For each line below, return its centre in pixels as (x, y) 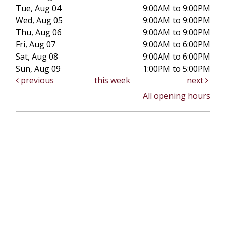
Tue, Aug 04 (38, 8)
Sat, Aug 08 (37, 56)
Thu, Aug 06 (39, 32)
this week (112, 80)
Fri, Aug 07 (36, 44)
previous (36, 80)
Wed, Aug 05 (39, 20)
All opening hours (177, 96)
